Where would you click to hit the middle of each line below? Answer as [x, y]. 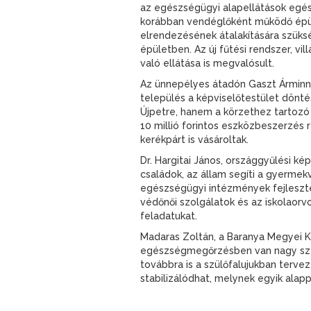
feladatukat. [169, 216]
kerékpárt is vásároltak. [194, 139]
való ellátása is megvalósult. [207, 63]
